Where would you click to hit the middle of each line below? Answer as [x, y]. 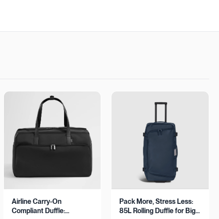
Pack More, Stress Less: [156, 201]
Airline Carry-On [36, 201]
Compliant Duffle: [38, 211]
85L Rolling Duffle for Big [158, 211]
